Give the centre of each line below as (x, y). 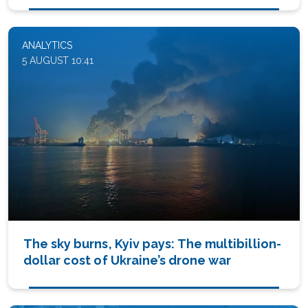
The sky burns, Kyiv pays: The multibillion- (152, 243)
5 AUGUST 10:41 (58, 61)
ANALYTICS (47, 46)
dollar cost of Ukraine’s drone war (128, 260)
